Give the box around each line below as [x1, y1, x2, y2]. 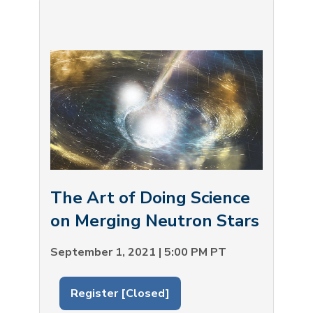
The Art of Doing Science [50, 187, 250, 210]
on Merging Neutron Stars [50, 210, 259, 233]
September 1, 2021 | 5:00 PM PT [50, 245, 226, 261]
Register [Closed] [71, 286, 170, 302]
